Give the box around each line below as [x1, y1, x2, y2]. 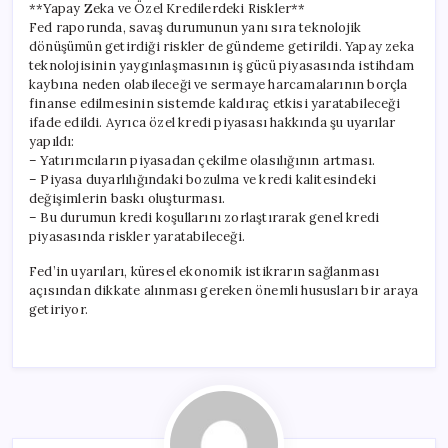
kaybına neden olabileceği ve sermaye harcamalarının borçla [29, 75, 408, 93]
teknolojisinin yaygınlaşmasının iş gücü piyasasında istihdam [29, 56, 414, 74]
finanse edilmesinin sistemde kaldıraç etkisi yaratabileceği [29, 94, 400, 112]
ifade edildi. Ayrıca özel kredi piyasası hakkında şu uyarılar [29, 113, 396, 131]
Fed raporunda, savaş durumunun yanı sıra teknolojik [29, 18, 362, 36]
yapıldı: [29, 132, 75, 150]
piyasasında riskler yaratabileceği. [29, 227, 245, 245]
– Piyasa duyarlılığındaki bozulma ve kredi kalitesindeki [29, 170, 377, 188]
